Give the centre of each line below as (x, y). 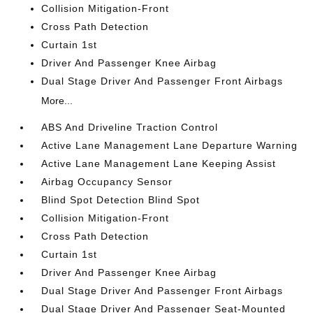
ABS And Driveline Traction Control (130, 127)
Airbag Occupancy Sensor (107, 182)
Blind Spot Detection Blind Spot (121, 200)
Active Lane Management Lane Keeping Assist (159, 163)
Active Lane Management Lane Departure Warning (170, 145)
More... (57, 101)
